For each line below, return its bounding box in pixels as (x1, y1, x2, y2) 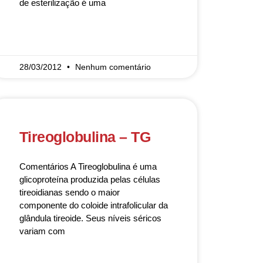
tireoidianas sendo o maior (19, 187, 120, 197)
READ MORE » (19, 33, 68, 41)
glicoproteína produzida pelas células (19, 174, 160, 184)
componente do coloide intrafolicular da (19, 200, 168, 210)
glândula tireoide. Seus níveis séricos (19, 213, 161, 223)
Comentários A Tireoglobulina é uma (19, 161, 157, 171)
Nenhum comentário (75, 62, 151, 72)
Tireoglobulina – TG (19, 129, 151, 145)
